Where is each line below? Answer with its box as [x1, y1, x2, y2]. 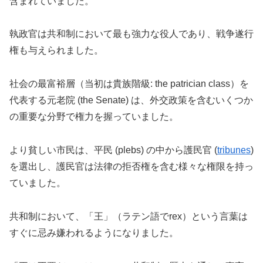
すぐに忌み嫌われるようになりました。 [9, 227, 178, 238]
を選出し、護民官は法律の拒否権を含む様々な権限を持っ [9, 161, 254, 171]
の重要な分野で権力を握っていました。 [9, 112, 178, 122]
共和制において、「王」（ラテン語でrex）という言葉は [9, 211, 248, 221]
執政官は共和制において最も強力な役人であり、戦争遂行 [9, 29, 254, 39]
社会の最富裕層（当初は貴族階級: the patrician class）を [9, 79, 249, 89]
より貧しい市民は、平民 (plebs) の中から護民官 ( [9, 145, 217, 155]
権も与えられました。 [9, 45, 103, 56]
